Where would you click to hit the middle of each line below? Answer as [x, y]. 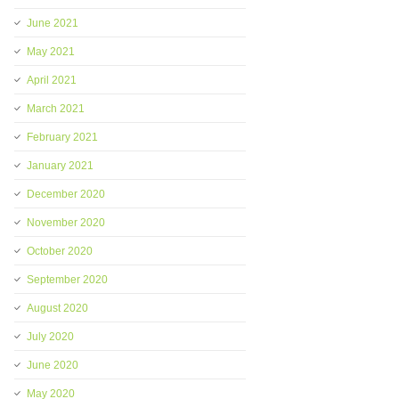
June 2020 [53, 365]
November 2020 [66, 223]
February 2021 [62, 137]
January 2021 [60, 166]
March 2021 [56, 109]
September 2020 [67, 280]
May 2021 [51, 52]
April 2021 [52, 80]
